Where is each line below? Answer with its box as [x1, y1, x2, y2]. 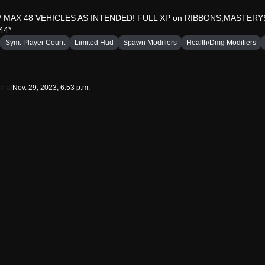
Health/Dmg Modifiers [186, 38, 256, 47]
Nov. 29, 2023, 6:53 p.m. [12, 83, 90, 92]
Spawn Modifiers [123, 38, 177, 47]
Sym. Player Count [5, 38, 65, 47]
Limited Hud [75, 38, 114, 47]
